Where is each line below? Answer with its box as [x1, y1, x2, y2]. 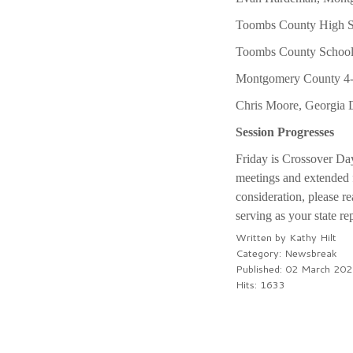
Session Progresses [235, 124, 334, 139]
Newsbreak [284, 245, 337, 260]
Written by [235, 229, 289, 244]
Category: [235, 245, 284, 260]
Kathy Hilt [288, 229, 336, 244]
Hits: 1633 [235, 277, 285, 292]
